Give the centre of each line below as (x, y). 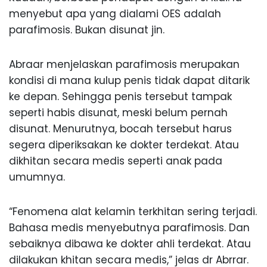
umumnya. (37, 177)
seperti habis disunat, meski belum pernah (118, 112)
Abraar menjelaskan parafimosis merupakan (124, 64)
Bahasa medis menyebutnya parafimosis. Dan (129, 227)
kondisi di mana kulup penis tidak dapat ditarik (129, 80)
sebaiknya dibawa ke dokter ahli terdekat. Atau (130, 243)
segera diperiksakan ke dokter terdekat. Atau (124, 145)
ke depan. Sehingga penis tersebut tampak (120, 96)
